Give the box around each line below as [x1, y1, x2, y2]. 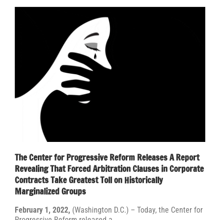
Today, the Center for [137, 205, 203, 215]
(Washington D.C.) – [72, 205, 137, 215]
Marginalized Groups [15, 185, 86, 197]
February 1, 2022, [15, 205, 72, 215]
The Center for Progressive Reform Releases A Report [15, 151, 199, 164]
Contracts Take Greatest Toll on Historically [15, 173, 163, 186]
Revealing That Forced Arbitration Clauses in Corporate [15, 162, 204, 175]
